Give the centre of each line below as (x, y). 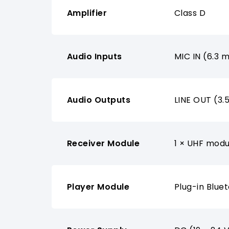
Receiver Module (103, 143)
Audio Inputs (94, 56)
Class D (190, 13)
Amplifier (87, 13)
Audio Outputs (99, 100)
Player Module (98, 187)
